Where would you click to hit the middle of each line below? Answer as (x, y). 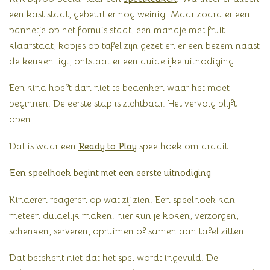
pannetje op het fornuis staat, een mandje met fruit (117, 30)
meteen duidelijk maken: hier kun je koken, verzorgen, (124, 215)
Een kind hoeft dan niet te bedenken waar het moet (119, 88)
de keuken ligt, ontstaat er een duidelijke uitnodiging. (123, 61)
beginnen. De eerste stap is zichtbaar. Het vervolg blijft (123, 104)
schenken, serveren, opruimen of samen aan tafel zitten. (128, 231)
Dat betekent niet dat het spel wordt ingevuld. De (114, 258)
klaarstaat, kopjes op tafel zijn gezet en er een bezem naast (134, 45)
